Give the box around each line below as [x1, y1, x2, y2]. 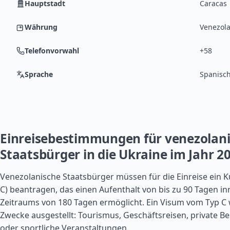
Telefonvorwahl [25, 46, 79, 55]
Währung [25, 22, 57, 32]
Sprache [25, 69, 53, 79]
